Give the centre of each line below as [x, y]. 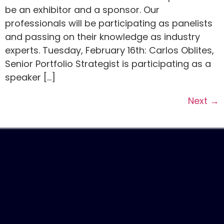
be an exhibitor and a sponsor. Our [82, 9]
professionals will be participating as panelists [109, 23]
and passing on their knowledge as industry [102, 36]
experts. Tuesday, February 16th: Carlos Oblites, [109, 50]
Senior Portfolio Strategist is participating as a [108, 63]
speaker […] [30, 77]
